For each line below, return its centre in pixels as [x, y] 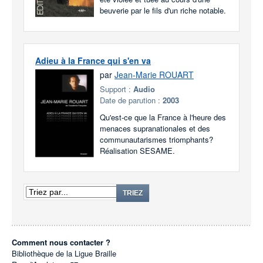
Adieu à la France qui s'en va [93, 60]
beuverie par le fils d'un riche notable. [163, 10]
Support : [117, 89]
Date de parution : [131, 100]
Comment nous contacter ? [61, 242]
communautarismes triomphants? [156, 139]
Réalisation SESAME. [137, 151]
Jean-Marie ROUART [154, 75]
